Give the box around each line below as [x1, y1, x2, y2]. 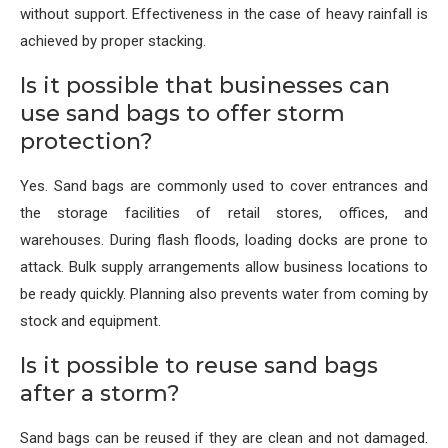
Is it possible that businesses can [20, 71, 390, 99]
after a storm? [20, 379, 180, 407]
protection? [20, 127, 153, 155]
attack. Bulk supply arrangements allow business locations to [20, 257, 428, 276]
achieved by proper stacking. [20, 31, 206, 50]
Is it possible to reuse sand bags [20, 351, 378, 379]
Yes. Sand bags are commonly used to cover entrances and [20, 176, 428, 195]
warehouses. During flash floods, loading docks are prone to [20, 230, 428, 249]
